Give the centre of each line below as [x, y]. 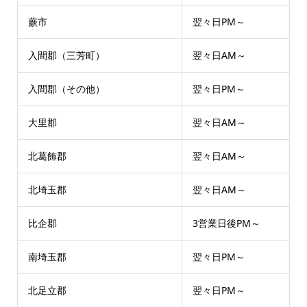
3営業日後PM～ [226, 223]
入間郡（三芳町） [66, 55]
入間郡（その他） [66, 89]
